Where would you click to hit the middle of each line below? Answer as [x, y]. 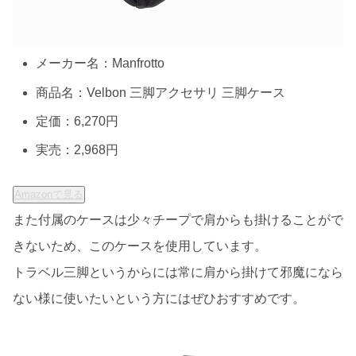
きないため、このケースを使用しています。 [140, 246]
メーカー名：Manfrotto [101, 64]
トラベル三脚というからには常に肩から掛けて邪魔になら [178, 273]
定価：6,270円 [77, 121]
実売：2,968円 [77, 149]
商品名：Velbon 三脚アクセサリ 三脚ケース [161, 92]
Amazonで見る [49, 195]
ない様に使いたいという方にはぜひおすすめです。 [159, 299]
